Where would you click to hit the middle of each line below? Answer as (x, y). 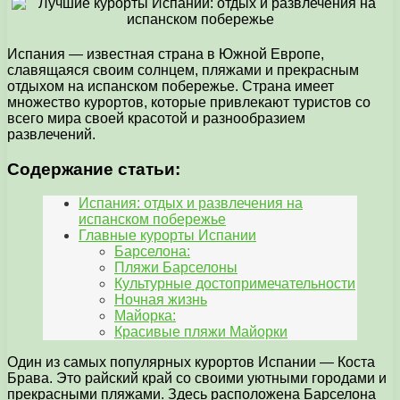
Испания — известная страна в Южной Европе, (166, 54)
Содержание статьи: (94, 169)
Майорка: (145, 316)
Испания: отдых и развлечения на (191, 204)
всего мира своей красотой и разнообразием (156, 118)
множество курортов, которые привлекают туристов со (189, 102)
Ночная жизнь (161, 300)
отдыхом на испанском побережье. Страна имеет (171, 86)
